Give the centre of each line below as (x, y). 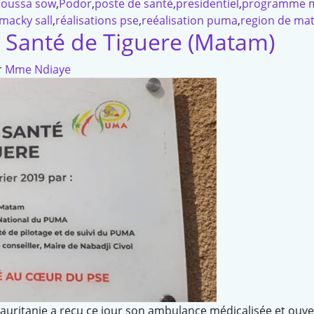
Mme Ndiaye (38, 70)
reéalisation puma (190, 21)
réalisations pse (97, 21)
